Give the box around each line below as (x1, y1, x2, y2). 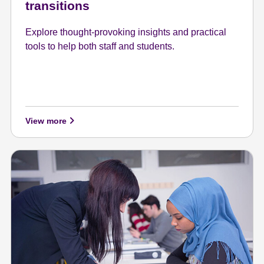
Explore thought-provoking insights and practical (25, 27, 227, 37)
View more (25, 116, 70, 126)
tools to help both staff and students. (25, 41, 175, 51)
